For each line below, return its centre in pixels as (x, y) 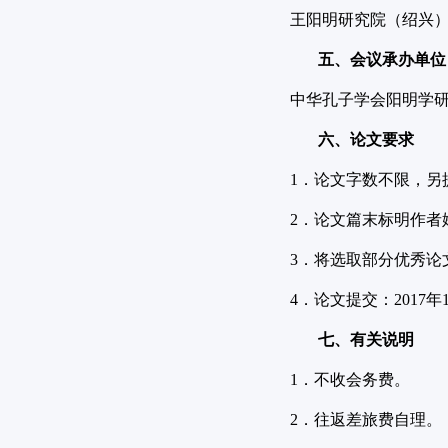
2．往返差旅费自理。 (366, 419)
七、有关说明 (366, 339)
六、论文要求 (366, 139)
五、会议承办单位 (382, 59)
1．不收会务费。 (350, 379)
